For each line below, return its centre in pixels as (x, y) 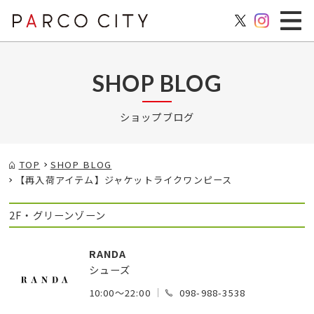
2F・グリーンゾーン (57, 215)
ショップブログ (157, 117)
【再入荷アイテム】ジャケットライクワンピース (124, 180)
